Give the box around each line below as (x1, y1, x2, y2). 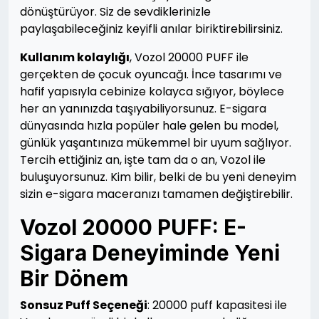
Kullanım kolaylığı (20, 49, 130, 66)
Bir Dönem (20, 266, 128, 291)
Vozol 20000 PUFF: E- (20, 214, 246, 240)
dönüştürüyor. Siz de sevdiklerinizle (20, 4, 211, 20)
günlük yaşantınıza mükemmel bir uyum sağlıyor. (20, 135, 291, 151)
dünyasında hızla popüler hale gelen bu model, (20, 117, 278, 134)
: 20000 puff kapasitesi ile (147, 297, 287, 313)
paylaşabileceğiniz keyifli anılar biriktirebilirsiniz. (20, 21, 283, 37)
